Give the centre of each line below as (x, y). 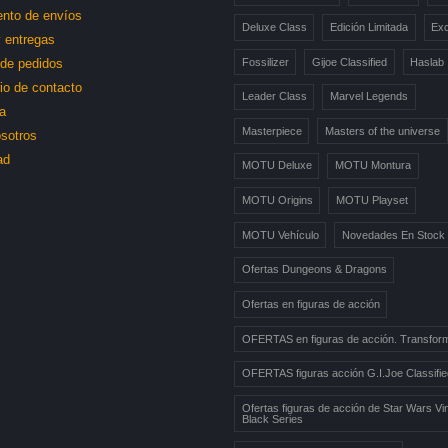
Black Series (272, 418)
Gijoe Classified (349, 61)
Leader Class (274, 96)
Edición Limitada (369, 26)
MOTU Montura (373, 165)
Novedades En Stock (393, 234)
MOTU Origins (277, 200)
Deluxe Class (274, 26)
